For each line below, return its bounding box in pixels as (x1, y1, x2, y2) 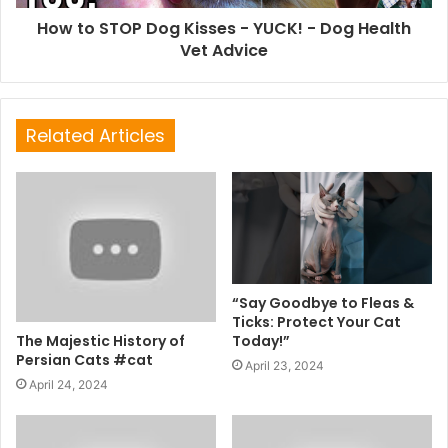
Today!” (232, 331, 290, 352)
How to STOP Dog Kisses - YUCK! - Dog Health (37, 16, 411, 40)
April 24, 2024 (29, 376, 108, 392)
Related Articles (26, 122, 165, 148)
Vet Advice (180, 38, 268, 62)
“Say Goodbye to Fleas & (232, 293, 414, 314)
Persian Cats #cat (16, 349, 153, 370)
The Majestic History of (16, 330, 185, 351)
